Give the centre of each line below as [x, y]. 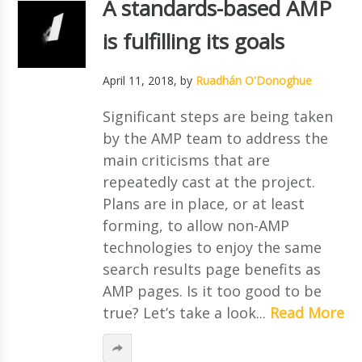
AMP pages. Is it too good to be [212, 290]
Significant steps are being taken [217, 116]
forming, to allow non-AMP [196, 225]
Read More [307, 312]
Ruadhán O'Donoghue [253, 80]
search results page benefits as [211, 269]
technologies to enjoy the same [212, 247]
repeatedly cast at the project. [208, 181]
